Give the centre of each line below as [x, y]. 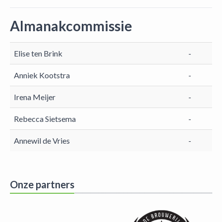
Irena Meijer [35, 97]
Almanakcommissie [71, 26]
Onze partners [42, 184]
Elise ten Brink [38, 53]
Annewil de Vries [42, 140]
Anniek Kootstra [42, 75]
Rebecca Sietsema [45, 119]
